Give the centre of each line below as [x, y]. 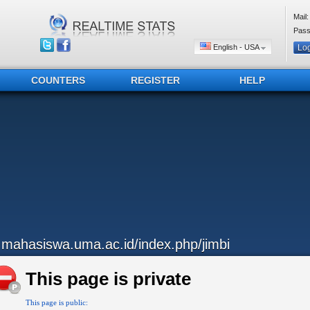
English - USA [236, 47]
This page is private [108, 279]
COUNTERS [58, 80]
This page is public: [57, 302]
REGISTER [155, 80]
